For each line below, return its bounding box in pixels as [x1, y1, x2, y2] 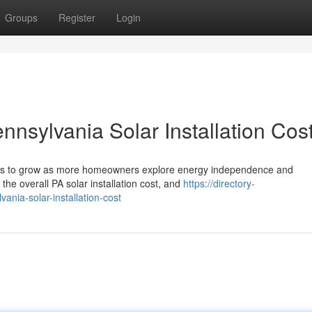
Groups [5, 10, 38, 24]
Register [58, 10, 95, 24]
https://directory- [183, 176, 255, 190]
